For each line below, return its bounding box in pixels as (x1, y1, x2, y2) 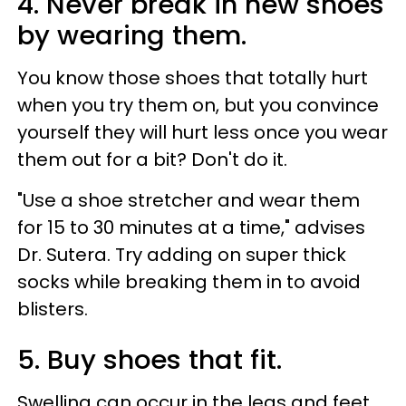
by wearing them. (17, 16, 246, 53)
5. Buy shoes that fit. (17, 341, 282, 378)
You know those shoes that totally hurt (17, 64, 368, 91)
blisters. (17, 295, 88, 322)
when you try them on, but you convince (17, 92, 379, 118)
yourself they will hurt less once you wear (17, 119, 388, 145)
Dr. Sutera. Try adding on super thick (17, 241, 346, 267)
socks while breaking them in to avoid (17, 268, 361, 295)
